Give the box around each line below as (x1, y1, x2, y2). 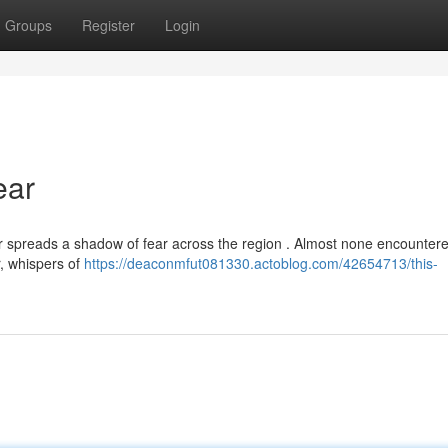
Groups (5, 15, 52, 35)
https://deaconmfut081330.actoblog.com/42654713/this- (84, 253, 438, 273)
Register (82, 15, 135, 35)
